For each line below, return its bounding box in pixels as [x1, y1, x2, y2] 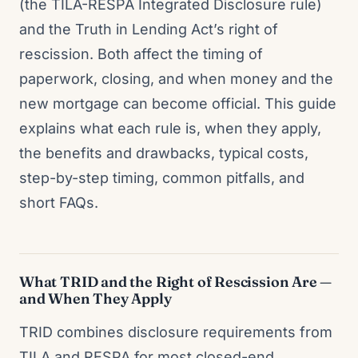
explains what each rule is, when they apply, [19, 120, 321, 137]
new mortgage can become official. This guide [19, 95, 336, 112]
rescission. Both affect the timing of [19, 46, 263, 62]
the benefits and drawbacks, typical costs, [19, 145, 308, 161]
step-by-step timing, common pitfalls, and [19, 169, 304, 186]
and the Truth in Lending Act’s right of [19, 21, 278, 38]
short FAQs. [19, 194, 98, 211]
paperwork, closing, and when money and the [19, 70, 333, 87]
